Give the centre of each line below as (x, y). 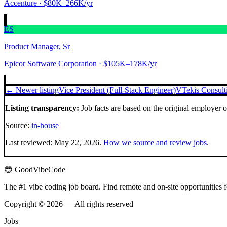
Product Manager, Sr (37, 46)
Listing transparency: (42, 108)
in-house (45, 125)
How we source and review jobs (155, 142)
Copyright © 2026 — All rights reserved (69, 204)
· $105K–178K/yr (127, 63)
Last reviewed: (30, 142)
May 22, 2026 (77, 142)
